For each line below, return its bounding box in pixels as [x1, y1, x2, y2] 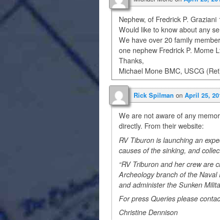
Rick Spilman [134, 91, 174, 100]
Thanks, [119, 55, 144, 66]
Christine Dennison [119, 207, 178, 218]
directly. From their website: [119, 121, 204, 131]
